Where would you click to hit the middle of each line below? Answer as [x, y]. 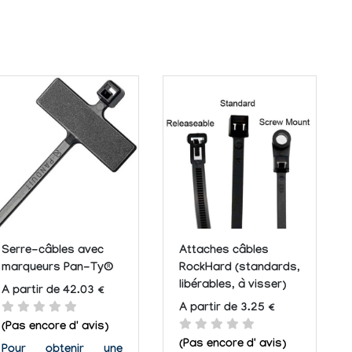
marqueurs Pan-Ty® [57, 268]
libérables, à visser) [233, 286]
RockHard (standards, [240, 268]
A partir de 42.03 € [53, 292]
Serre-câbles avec [53, 251]
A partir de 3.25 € [227, 309]
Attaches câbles [224, 251]
